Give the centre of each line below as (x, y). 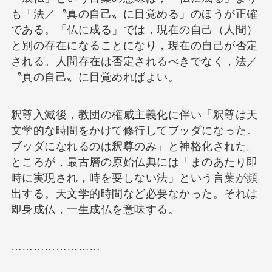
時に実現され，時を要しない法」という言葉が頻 (134, 178)
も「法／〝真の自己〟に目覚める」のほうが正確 (134, 14)
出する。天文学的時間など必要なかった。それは (134, 193)
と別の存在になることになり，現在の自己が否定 (134, 45)
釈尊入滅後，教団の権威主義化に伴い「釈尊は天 (134, 114)
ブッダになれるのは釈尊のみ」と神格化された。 (134, 146)
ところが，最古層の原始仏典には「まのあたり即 (134, 162)
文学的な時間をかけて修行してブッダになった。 (134, 130)
